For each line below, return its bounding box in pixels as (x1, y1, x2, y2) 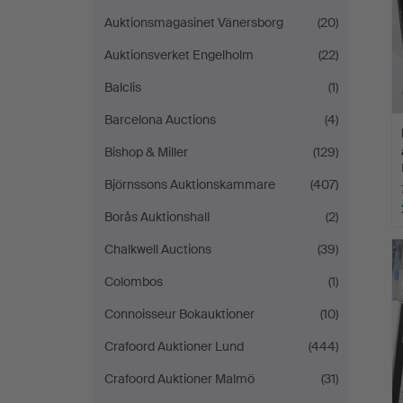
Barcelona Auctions (104, 112, 216, 128)
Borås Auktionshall (104, 209, 210, 225)
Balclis (104, 79, 141, 95)
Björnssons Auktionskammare (104, 176, 275, 193)
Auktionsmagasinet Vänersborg (104, 14, 283, 31)
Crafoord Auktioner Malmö (104, 371, 255, 387)
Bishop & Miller (104, 144, 188, 160)
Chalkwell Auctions (104, 241, 211, 257)
